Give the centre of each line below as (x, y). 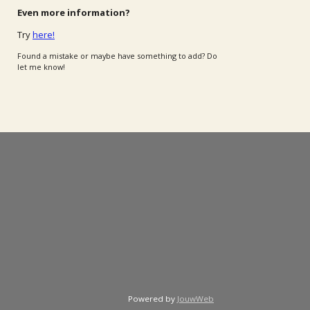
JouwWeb (195, 299)
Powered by (153, 299)
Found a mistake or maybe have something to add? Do (117, 55)
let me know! (41, 66)
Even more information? (74, 12)
